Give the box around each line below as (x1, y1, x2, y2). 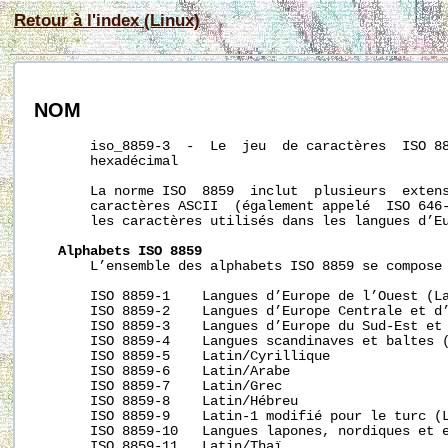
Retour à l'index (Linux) (14, 11, 200, 29)
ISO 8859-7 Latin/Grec (34, 378, 282, 394)
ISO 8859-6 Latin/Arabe (34, 363, 290, 379)
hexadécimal (34, 153, 178, 169)
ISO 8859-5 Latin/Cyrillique (34, 348, 330, 364)
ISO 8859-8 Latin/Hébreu (34, 393, 298, 409)
